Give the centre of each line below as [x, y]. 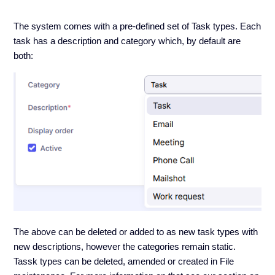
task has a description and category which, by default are [127, 41]
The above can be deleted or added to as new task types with [136, 231]
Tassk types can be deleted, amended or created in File [124, 261]
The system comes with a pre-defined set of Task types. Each [137, 26]
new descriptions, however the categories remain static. [125, 246]
